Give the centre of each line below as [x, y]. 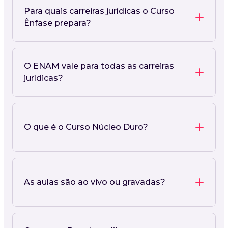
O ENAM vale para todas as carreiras [99, 66]
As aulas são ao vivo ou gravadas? [95, 182]
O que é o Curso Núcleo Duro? [86, 127]
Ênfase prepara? [58, 23]
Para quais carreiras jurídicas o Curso [99, 11]
